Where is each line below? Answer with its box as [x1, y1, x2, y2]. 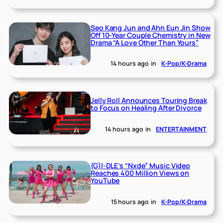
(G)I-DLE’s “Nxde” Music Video [91, 161, 191, 171]
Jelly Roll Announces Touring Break [91, 95, 207, 105]
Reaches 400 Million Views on [91, 168, 190, 178]
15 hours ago [111, 197, 149, 206]
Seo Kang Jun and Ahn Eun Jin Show [91, 22, 211, 32]
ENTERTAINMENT [156, 124, 207, 133]
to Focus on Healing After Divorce [91, 103, 202, 112]
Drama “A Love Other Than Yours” [91, 37, 199, 47]
